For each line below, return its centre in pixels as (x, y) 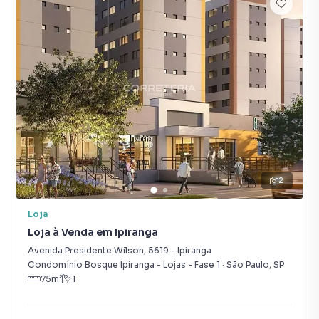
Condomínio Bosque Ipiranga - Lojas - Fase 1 (124, 265)
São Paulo (248, 265)
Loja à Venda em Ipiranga (93, 232)
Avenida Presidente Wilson (86, 250)
